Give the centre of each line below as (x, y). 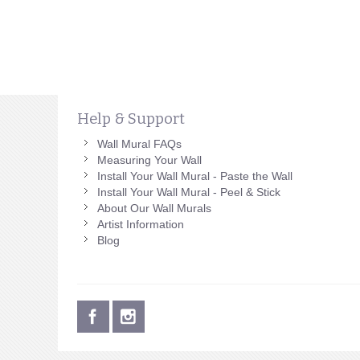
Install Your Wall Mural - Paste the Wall (194, 176)
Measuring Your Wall (149, 160)
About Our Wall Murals (154, 209)
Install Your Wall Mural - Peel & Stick (188, 192)
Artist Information (140, 225)
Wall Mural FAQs (139, 144)
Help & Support (131, 119)
